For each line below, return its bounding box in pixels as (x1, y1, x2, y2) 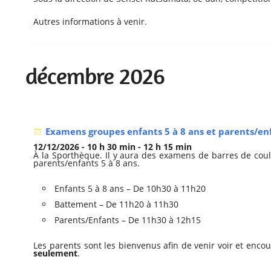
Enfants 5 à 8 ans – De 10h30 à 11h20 (54, 183, 206, 195)
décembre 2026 (25, 63, 165, 90)
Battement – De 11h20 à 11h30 (54, 198, 179, 211)
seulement (33, 247, 78, 260)
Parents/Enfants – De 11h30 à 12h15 (54, 214, 201, 226)
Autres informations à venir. (33, 16, 148, 28)
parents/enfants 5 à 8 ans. (33, 157, 140, 169)
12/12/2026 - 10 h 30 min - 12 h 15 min (33, 141, 192, 153)
